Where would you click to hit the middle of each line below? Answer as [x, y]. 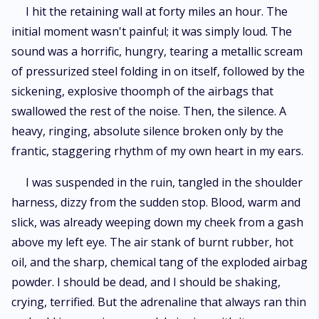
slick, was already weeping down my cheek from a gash [157, 222]
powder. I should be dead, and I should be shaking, [146, 282]
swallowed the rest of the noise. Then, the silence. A [149, 111]
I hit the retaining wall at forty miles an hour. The [157, 11]
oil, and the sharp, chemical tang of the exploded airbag [159, 262]
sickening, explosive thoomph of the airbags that [142, 91]
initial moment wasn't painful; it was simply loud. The [152, 31]
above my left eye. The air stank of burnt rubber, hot [152, 242]
